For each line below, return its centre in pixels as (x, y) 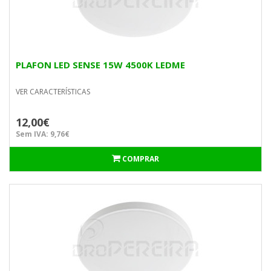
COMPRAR (141, 159)
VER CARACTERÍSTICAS (53, 92)
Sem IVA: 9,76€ (43, 134)
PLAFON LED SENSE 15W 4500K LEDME (100, 65)
